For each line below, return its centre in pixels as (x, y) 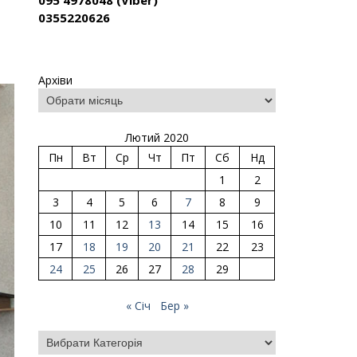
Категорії (63, 338)
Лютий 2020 (157, 137)
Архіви (56, 80)
